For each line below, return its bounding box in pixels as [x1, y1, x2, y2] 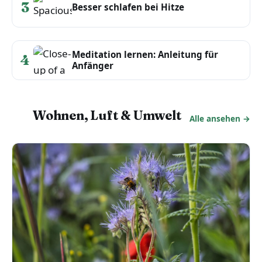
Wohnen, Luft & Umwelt [33, 107, 182, 123]
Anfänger [72, 59, 113, 71]
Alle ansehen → [189, 113, 250, 125]
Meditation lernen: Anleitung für [72, 48, 218, 60]
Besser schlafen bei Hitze [72, 1, 184, 13]
